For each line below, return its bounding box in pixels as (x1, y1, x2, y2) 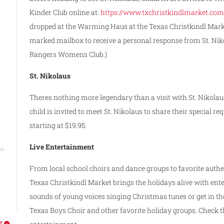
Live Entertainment (29, 141, 96, 151)
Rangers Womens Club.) (29, 49, 109, 59)
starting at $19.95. (29, 120, 88, 130)
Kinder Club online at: (29, 7, 101, 17)
